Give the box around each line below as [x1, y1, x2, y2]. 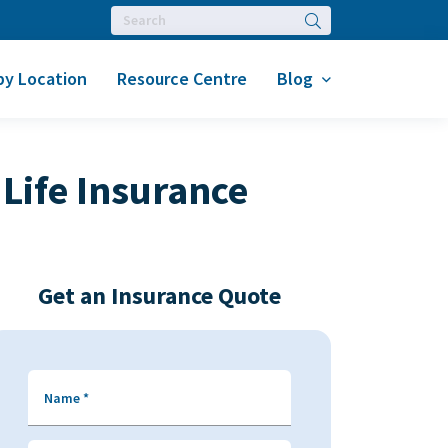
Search [303, 9, 350, 30]
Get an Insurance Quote [37, 280, 281, 311]
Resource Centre [117, 67, 247, 90]
